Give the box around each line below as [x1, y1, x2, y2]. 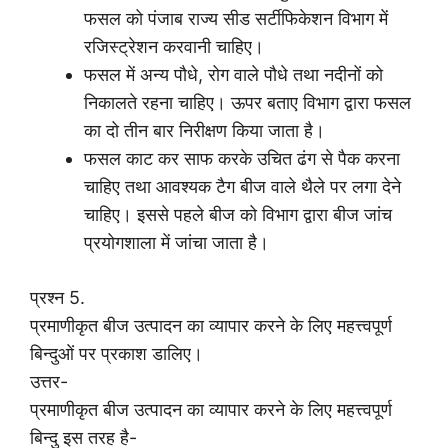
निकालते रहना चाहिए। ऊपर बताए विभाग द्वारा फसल [84, 92, 411, 114]
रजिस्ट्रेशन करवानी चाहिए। [84, 36, 264, 58]
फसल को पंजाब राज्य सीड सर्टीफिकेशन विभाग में [84, 8, 388, 30]
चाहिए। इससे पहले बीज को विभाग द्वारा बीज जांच [84, 204, 392, 226]
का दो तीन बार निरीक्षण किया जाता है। [84, 120, 325, 142]
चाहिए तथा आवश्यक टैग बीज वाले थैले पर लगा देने [84, 176, 401, 198]
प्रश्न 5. [30, 287, 85, 309]
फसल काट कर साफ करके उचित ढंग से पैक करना [84, 148, 400, 170]
